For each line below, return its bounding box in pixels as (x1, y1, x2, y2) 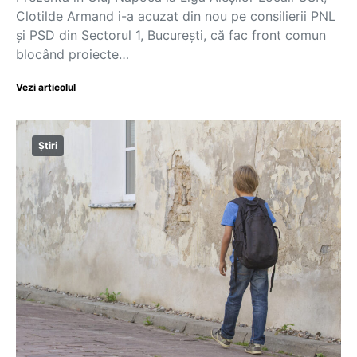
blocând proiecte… (16, 45, 129, 62)
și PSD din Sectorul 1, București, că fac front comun (16, 26, 326, 43)
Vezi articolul (16, 80, 76, 93)
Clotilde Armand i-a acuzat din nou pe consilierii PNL (16, 7, 335, 24)
